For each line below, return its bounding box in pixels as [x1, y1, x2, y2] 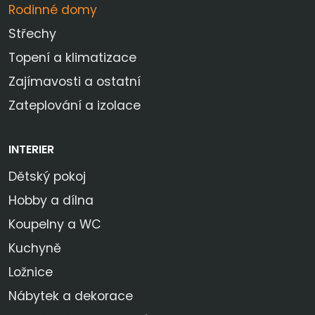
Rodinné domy [8, 1, 97, 19]
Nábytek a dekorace [8, 288, 133, 305]
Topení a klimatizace [8, 49, 136, 67]
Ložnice [8, 264, 53, 281]
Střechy [8, 25, 56, 43]
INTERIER [8, 141, 54, 158]
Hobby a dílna [8, 192, 94, 210]
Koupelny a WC [8, 216, 101, 233]
